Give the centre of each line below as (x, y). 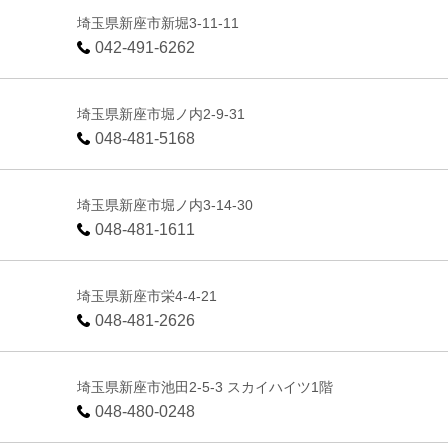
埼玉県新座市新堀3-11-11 (158, 22)
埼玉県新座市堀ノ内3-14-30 (165, 204)
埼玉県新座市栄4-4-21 (147, 295)
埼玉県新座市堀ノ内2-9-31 (161, 113)
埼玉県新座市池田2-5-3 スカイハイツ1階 (205, 386)
